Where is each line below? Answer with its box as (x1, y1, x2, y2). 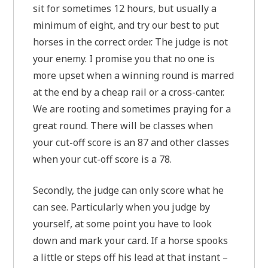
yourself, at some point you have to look (33, 217, 212, 230)
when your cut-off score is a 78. (33, 153, 172, 166)
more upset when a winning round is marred (33, 69, 234, 82)
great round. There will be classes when (33, 119, 214, 132)
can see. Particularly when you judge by (33, 200, 211, 214)
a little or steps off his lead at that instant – (33, 251, 229, 264)
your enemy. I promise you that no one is (33, 52, 215, 65)
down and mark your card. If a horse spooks (33, 234, 229, 247)
